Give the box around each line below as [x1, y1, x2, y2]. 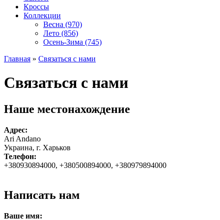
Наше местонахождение [4, 102, 130, 115]
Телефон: [4, 152, 36, 161]
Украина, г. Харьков [4, 143, 71, 152]
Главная [4, 55, 30, 63]
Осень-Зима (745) [43, 38, 102, 46]
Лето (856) [43, 29, 78, 37]
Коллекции [24, 11, 61, 20]
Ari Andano [4, 134, 41, 143]
